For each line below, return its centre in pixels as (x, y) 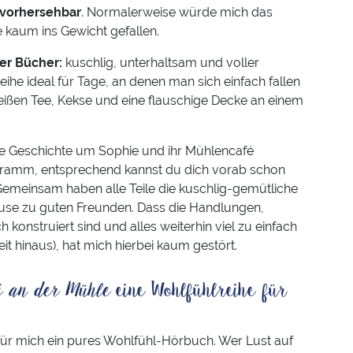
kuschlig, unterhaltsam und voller (161, 63)
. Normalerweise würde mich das (177, 13)
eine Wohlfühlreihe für (202, 291)
